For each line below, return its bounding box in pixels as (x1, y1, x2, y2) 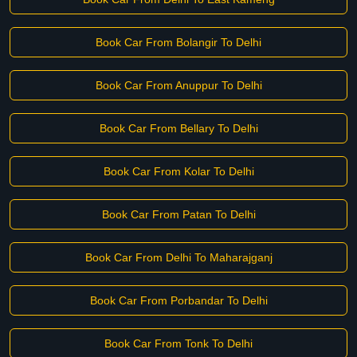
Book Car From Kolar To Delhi (103, 165, 254, 178)
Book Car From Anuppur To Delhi (95, 79, 262, 92)
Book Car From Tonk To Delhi (104, 337, 253, 350)
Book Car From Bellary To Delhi (99, 122, 258, 135)
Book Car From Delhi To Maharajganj (84, 251, 273, 264)
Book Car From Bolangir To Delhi (96, 36, 261, 49)
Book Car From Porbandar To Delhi (89, 294, 268, 307)
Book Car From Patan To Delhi (101, 208, 256, 221)
